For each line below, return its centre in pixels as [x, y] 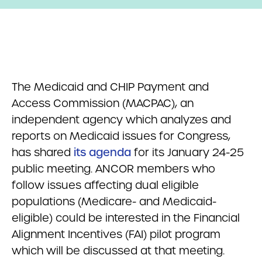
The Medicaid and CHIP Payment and [110, 87]
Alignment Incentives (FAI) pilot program [116, 234]
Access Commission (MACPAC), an [103, 103]
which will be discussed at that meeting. [118, 251]
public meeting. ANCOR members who [113, 169]
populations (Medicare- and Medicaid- [114, 201]
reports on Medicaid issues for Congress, [121, 136]
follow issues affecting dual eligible [105, 185]
